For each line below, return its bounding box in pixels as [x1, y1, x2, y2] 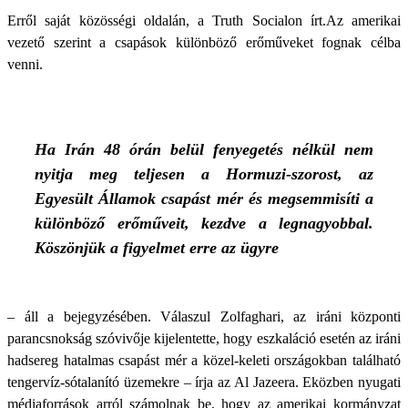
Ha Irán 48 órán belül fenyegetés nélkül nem [35, 140, 373, 158]
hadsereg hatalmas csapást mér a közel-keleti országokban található [7, 352, 401, 368]
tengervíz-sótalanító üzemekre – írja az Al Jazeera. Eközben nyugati [7, 374, 401, 390]
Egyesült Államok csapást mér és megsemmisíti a [35, 189, 373, 208]
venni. [7, 56, 43, 72]
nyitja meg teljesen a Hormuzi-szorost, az [35, 165, 373, 183]
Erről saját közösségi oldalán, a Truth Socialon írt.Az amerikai [7, 13, 401, 28]
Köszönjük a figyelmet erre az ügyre [35, 239, 283, 257]
